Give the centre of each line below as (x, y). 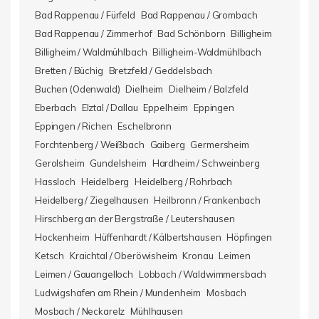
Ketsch (50, 256)
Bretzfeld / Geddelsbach (161, 70)
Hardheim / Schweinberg (206, 163)
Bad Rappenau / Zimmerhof (94, 33)
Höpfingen (249, 237)
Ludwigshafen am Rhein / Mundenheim (118, 293)
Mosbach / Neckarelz (80, 311)
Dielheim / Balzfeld (209, 89)
